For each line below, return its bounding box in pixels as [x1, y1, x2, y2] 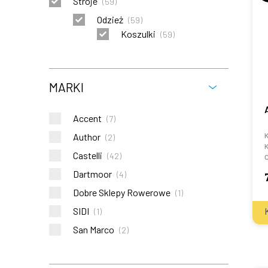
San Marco [73, 224, 114, 235]
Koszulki [121, 28, 156, 39]
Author [73, 131, 100, 142]
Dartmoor [73, 168, 112, 179]
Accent [73, 112, 102, 124]
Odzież [97, 14, 123, 25]
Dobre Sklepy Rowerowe [73, 187, 170, 198]
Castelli [73, 150, 102, 161]
